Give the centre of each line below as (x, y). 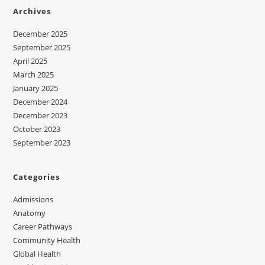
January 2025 (36, 88)
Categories (37, 177)
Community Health (47, 240)
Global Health (37, 253)
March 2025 (34, 74)
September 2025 (42, 47)
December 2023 (41, 115)
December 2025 (41, 33)
